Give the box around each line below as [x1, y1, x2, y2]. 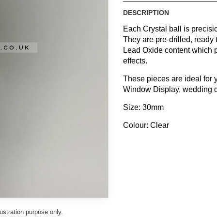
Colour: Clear [123, 121, 169, 129]
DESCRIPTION [123, 9, 169, 16]
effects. [123, 57, 147, 65]
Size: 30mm [123, 103, 164, 111]
